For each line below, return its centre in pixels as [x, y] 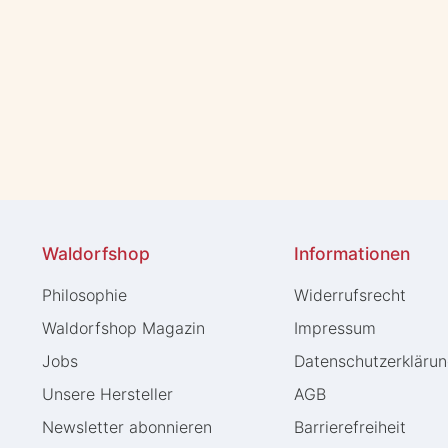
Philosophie [84, 294]
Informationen [352, 253]
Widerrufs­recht [350, 294]
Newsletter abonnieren [127, 426]
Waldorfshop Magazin [123, 327]
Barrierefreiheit [350, 426]
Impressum [335, 327]
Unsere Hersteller [107, 393]
